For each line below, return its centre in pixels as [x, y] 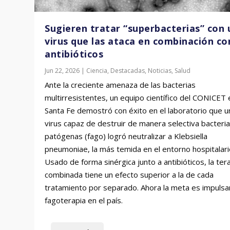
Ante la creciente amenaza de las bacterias [120, 84]
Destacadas [128, 70]
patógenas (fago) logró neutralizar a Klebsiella [126, 136]
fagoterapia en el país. [84, 200]
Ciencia [97, 70]
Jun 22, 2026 [62, 70]
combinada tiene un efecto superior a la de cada [129, 174]
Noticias [160, 70]
